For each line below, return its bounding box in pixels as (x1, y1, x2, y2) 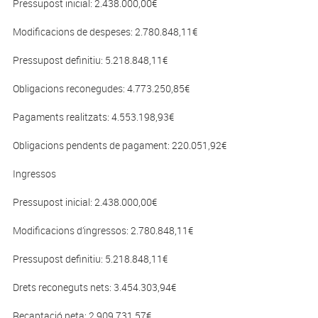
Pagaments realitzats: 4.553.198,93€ (12, 110, 174, 124)
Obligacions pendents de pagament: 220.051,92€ (12, 138, 226, 153)
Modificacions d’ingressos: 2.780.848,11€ (12, 224, 193, 238)
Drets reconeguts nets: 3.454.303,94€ (12, 280, 176, 295)
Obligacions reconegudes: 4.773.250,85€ (12, 82, 190, 96)
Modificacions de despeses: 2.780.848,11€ (12, 25, 197, 39)
